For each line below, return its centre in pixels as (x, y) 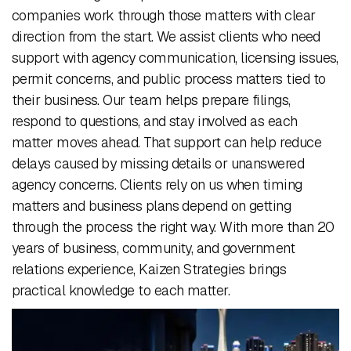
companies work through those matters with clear (164, 15)
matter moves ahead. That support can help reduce (167, 142)
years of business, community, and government (154, 248)
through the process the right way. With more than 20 (173, 227)
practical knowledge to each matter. (121, 290)
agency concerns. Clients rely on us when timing (157, 185)
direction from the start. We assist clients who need (166, 36)
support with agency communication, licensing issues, (175, 58)
